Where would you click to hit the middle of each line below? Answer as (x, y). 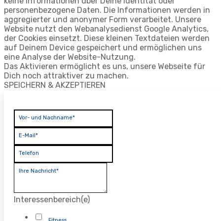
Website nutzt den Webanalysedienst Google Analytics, (106, 29)
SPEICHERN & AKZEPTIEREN (55, 85)
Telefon (29, 153)
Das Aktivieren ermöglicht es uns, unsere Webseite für (105, 66)
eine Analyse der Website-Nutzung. (70, 57)
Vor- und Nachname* (47, 117)
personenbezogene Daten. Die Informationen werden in (107, 10)
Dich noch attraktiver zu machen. (66, 75)
